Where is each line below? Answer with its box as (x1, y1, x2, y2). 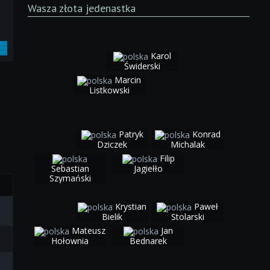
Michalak (170, 138, 205, 150)
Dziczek (97, 138, 128, 150)
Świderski (124, 60, 161, 72)
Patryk (118, 128, 143, 140)
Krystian (115, 200, 147, 212)
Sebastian (51, 162, 89, 174)
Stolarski (171, 210, 204, 222)
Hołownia (51, 234, 89, 246)
